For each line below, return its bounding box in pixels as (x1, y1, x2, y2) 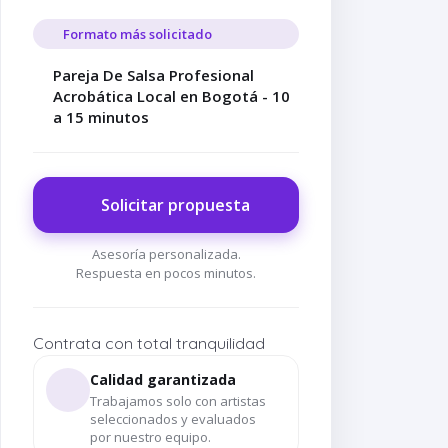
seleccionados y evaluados (90, 410, 256, 428)
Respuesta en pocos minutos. (76, 264, 256, 282)
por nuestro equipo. (90, 428, 211, 446)
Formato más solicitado (63, 25, 213, 43)
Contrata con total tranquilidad (33, 333, 265, 353)
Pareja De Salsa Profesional (53, 65, 254, 85)
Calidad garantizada (90, 370, 236, 389)
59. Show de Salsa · (32, 352, 139, 370)
